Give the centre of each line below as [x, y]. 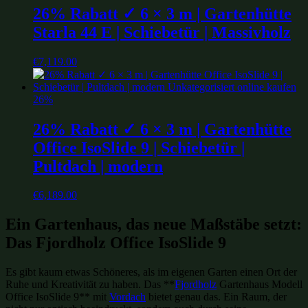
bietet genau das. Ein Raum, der [216, 297]
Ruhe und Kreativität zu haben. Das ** [90, 285]
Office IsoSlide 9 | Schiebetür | [139, 147]
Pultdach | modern [98, 166]
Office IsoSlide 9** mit [57, 297]
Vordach [128, 297]
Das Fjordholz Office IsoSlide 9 [116, 243]
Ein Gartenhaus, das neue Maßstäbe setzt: [154, 224]
